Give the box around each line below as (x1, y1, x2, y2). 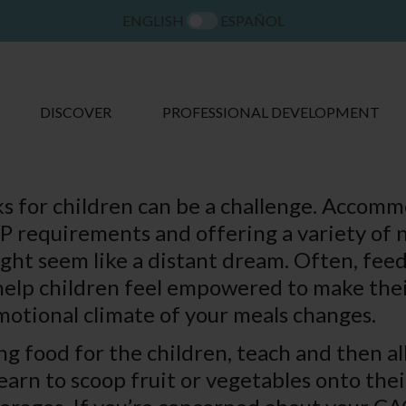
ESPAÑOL (219, 12, 285, 29)
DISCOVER (40, 103, 111, 121)
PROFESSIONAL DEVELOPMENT (162, 103, 380, 121)
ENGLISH (121, 12, 184, 29)
